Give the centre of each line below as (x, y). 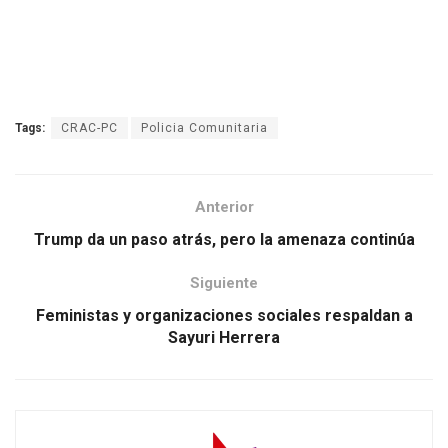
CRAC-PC (89, 128)
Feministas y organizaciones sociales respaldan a (224, 316)
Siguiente (224, 283)
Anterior (224, 207)
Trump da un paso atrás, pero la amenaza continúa (224, 240)
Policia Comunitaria (204, 128)
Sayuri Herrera (224, 338)
